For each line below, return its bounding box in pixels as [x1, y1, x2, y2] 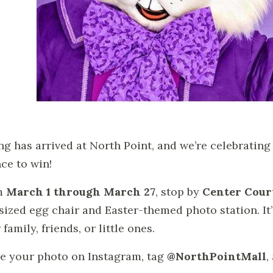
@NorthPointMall [167, 249, 266, 263]
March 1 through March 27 [6, 185, 155, 199]
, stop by [155, 185, 202, 199]
